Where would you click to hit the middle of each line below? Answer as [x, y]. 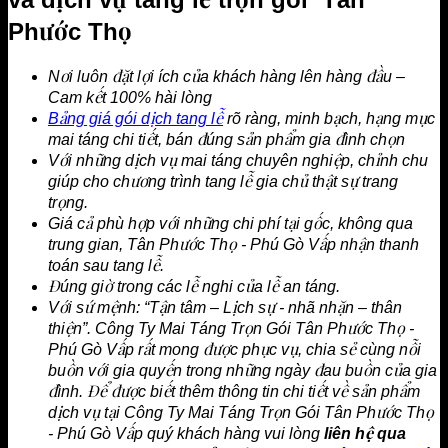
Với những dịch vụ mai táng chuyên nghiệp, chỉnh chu [238, 161]
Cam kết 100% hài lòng [130, 98]
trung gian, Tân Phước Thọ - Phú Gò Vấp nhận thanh [233, 245]
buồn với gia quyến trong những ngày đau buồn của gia [242, 371]
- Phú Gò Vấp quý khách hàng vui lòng [186, 434]
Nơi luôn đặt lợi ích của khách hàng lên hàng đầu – [226, 77]
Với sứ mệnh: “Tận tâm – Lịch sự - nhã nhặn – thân [225, 308]
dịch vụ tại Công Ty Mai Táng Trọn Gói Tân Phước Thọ [241, 413]
